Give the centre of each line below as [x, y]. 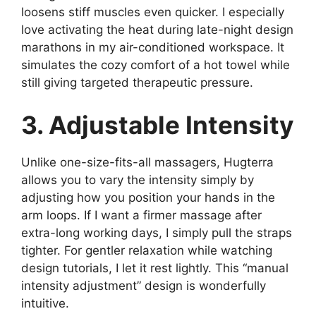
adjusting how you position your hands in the [148, 197]
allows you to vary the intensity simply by [138, 180]
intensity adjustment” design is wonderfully [144, 285]
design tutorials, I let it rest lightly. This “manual [155, 268]
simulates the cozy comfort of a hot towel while [156, 65]
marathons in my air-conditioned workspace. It [153, 47]
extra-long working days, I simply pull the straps [157, 232]
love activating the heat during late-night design [157, 30]
